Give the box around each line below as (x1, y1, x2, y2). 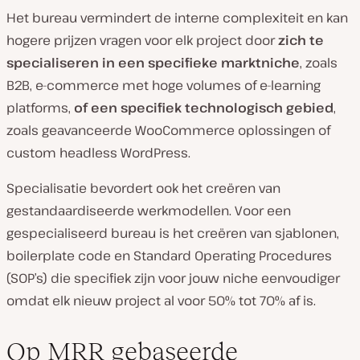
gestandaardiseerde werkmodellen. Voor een (6, 201, 291, 219)
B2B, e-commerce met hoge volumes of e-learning (6, 76, 321, 94)
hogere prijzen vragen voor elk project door (6, 31, 278, 49)
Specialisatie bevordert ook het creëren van (6, 178, 280, 197)
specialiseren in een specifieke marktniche (6, 53, 300, 72)
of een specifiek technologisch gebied (74, 98, 333, 117)
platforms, (6, 98, 74, 117)
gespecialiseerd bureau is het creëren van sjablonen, (6, 223, 339, 242)
